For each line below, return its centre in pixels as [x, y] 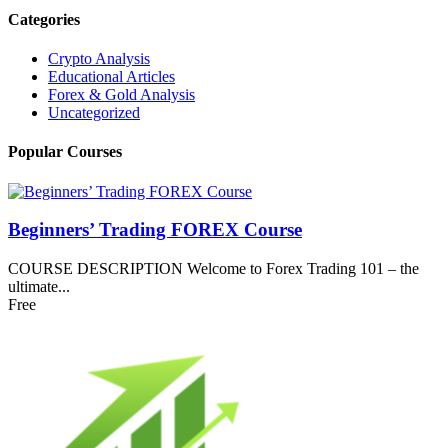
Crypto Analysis [99, 58]
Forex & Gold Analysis [121, 94]
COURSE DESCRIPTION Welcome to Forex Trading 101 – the [213, 268]
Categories [44, 19]
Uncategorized [94, 112]
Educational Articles [111, 76]
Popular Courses [65, 152]
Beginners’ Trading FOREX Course [155, 230]
